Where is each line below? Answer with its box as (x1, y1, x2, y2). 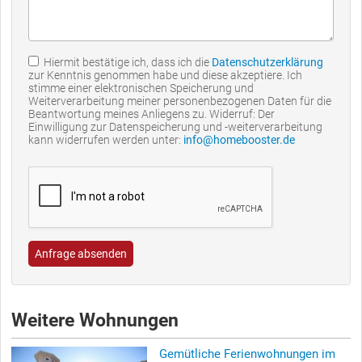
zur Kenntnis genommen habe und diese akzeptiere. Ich (28, 68, 302, 82)
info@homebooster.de (183, 133, 295, 146)
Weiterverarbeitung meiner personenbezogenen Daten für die (28, 94, 331, 107)
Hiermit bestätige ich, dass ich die (39, 55, 212, 69)
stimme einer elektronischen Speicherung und (28, 81, 254, 95)
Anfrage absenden (35, 246, 127, 260)
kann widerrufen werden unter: (28, 133, 183, 146)
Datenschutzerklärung (212, 55, 323, 69)
